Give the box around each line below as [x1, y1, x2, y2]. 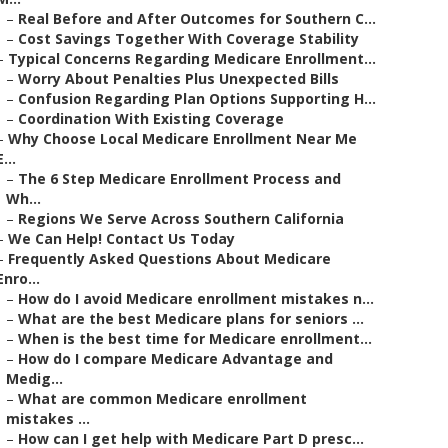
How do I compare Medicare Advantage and [18, 349, 333, 368]
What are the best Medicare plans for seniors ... [18, 309, 364, 328]
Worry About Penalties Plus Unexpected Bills [18, 69, 339, 88]
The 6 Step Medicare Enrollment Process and [18, 169, 341, 188]
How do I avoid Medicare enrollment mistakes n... [18, 289, 374, 308]
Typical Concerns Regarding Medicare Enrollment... [8, 49, 376, 68]
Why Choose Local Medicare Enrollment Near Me [8, 129, 357, 148]
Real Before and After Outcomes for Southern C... [18, 9, 376, 28]
